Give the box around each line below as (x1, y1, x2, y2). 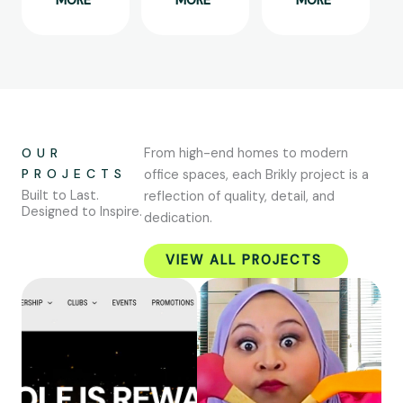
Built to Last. (22, 187, 99, 205)
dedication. (143, 210, 212, 228)
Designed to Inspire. (22, 203, 142, 221)
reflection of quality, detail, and (143, 188, 335, 206)
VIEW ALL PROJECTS (165, 252, 322, 270)
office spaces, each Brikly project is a (143, 166, 369, 184)
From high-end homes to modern (143, 145, 348, 163)
